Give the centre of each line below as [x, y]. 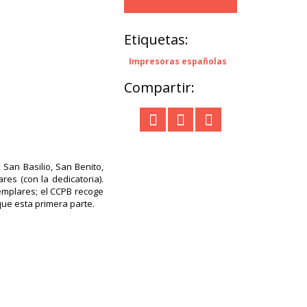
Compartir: [159, 87]
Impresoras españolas [178, 61]
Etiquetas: [156, 39]
